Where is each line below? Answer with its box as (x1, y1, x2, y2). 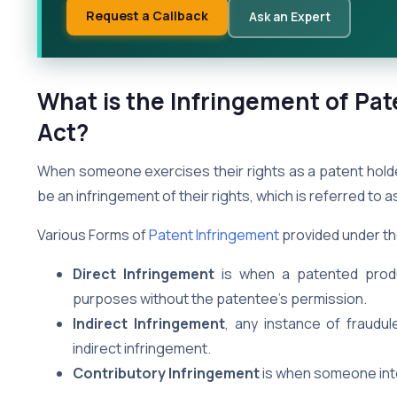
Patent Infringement (149, 224, 279, 245)
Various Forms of (37, 224, 149, 245)
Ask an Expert (248, 8, 331, 26)
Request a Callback (86, 6, 208, 24)
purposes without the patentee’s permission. (73, 288, 367, 308)
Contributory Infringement (73, 362, 260, 383)
